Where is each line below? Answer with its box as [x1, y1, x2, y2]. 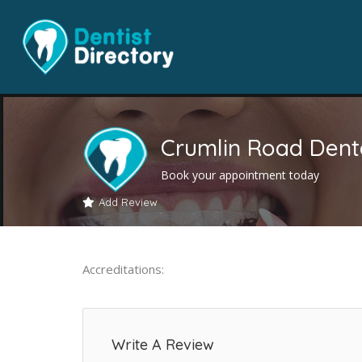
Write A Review [112, 335, 214, 354]
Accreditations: [82, 260, 164, 277]
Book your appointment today [161, 166, 319, 183]
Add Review [99, 195, 158, 208]
